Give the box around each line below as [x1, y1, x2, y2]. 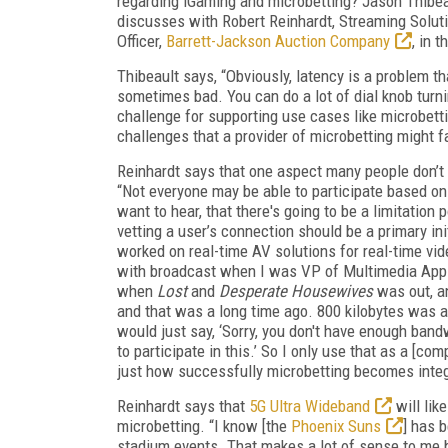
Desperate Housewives [219, 280, 373, 301]
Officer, [117, 30, 166, 51]
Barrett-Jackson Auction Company [166, 30, 390, 51]
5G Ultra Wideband [249, 395, 370, 416]
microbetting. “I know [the [117, 415, 291, 436]
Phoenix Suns [291, 415, 381, 436]
